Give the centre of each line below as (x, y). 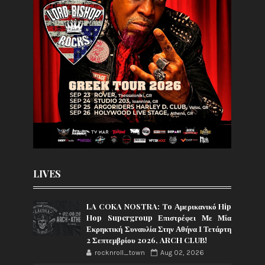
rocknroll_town (120, 252)
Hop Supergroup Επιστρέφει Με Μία (159, 217)
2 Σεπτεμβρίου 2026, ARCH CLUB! (147, 240)
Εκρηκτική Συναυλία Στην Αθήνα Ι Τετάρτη (159, 228)
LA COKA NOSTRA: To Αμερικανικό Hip (159, 206)
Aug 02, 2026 (182, 252)
